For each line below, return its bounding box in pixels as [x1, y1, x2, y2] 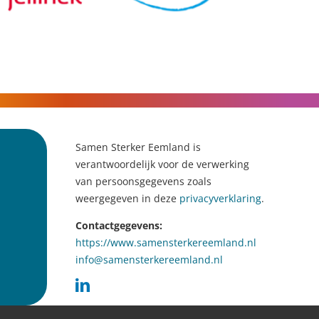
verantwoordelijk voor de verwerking [75, 157, 249, 172]
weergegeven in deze [75, 192, 179, 206]
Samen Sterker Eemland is [75, 140, 201, 155]
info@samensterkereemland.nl [75, 253, 223, 267]
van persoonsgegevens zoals [75, 174, 211, 189]
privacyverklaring [179, 192, 261, 206]
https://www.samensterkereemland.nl [75, 236, 256, 250]
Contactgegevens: [75, 219, 162, 233]
